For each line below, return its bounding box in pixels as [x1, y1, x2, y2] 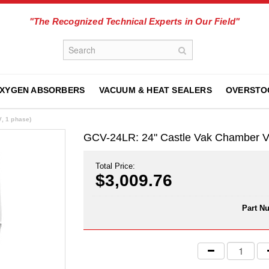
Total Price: [95, 162, 135, 171]
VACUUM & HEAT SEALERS [98, 85, 212, 95]
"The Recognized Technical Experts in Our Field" [29, 16, 240, 26]
